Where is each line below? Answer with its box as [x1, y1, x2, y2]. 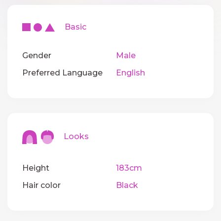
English [115, 68, 145, 78]
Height [22, 163, 49, 173]
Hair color [22, 180, 61, 190]
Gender [22, 51, 51, 61]
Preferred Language [22, 68, 103, 78]
